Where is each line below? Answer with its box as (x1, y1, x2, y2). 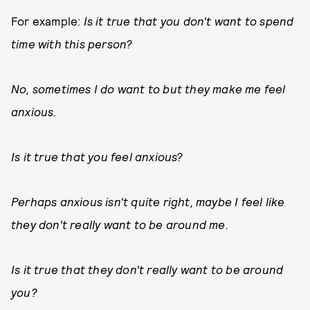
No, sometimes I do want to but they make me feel (11, 82, 286, 95)
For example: (11, 14, 84, 28)
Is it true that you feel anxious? (11, 149, 183, 163)
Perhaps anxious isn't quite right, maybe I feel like (11, 194, 285, 208)
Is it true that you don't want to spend (83, 14, 294, 28)
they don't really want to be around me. (11, 217, 228, 231)
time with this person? (11, 37, 133, 51)
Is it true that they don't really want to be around (11, 262, 284, 276)
